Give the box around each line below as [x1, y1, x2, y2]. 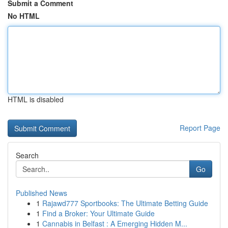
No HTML [8, 11, 40, 21]
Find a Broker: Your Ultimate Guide [42, 208, 155, 218]
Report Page [180, 123, 220, 133]
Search [16, 150, 39, 160]
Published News [16, 188, 67, 198]
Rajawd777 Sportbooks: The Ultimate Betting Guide [42, 198, 208, 208]
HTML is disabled [8, 94, 64, 104]
